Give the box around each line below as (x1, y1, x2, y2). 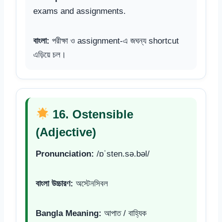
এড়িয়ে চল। (33, 50, 66, 59)
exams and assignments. (33, 6, 126, 16)
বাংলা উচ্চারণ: (36, 178, 73, 188)
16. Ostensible (49, 107, 134, 121)
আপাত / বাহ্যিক (102, 208, 147, 218)
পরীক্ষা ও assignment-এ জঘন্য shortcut (50, 36, 179, 46)
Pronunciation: (36, 149, 94, 159)
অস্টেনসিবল (73, 178, 108, 188)
